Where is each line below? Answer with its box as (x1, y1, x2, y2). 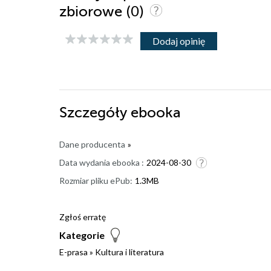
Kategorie (59, 229, 105, 241)
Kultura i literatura (95, 246, 164, 257)
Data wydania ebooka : (59, 157, 144, 168)
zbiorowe (59, 3, 126, 20)
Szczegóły (59, 104, 131, 121)
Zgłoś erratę (59, 211, 106, 222)
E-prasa (59, 246, 88, 257)
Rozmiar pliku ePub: (59, 175, 132, 186)
